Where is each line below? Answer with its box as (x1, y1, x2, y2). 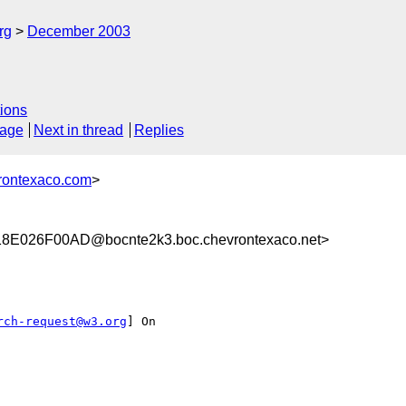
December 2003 (27, 24, 130, 39)
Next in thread (34, 122, 124, 139)
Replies (133, 122, 184, 139)
